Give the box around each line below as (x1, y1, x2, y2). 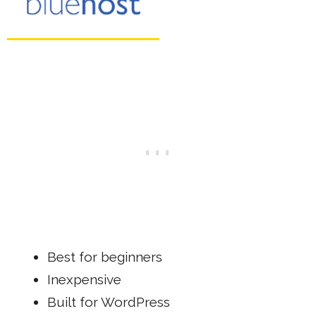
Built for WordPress (47, 293, 170, 310)
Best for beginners (47, 248, 162, 265)
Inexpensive (47, 271, 121, 287)
